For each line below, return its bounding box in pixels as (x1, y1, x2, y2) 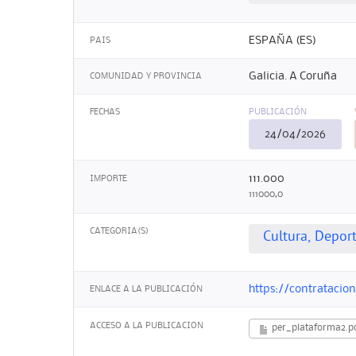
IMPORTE (90, 174, 127, 183)
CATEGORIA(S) (90, 226, 149, 235)
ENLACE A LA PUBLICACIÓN (90, 285, 203, 294)
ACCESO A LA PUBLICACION (90, 321, 203, 330)
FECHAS (90, 108, 120, 117)
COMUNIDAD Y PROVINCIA (90, 72, 202, 81)
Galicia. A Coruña (249, 71, 337, 83)
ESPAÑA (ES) (249, 34, 316, 46)
